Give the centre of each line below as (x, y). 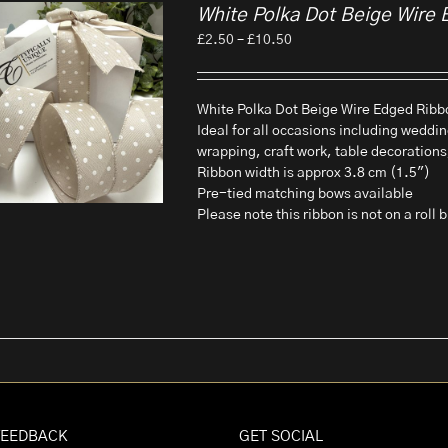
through (316, 102)
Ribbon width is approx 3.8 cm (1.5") (314, 173)
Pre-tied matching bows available (305, 194)
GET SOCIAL (281, 436)
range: (312, 60)
